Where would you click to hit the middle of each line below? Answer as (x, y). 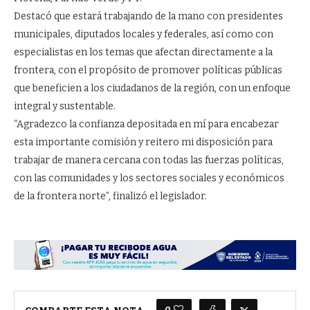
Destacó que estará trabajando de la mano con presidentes (148, 17)
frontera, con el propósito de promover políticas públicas (148, 71)
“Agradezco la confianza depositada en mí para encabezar (146, 125)
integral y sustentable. (65, 107)
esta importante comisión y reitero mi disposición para (143, 143)
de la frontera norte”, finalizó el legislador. (110, 197)
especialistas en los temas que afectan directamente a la (143, 53)
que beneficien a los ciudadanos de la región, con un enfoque (152, 89)
